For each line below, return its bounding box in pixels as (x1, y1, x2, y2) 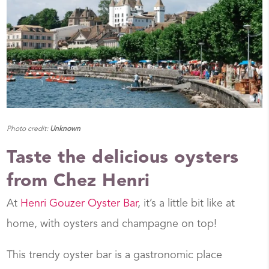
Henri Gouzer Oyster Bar (20, 198, 138, 210)
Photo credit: (7, 125, 50, 133)
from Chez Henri (7, 172, 150, 191)
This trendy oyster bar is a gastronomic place (7, 250, 223, 261)
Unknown (50, 125, 81, 133)
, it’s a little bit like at (138, 198, 235, 210)
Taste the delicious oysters (7, 149, 239, 168)
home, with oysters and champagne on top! (7, 219, 217, 230)
